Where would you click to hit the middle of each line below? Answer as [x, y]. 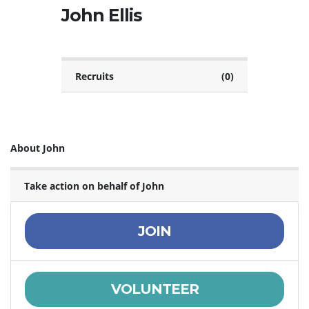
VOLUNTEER [154, 289]
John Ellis [102, 16]
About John [38, 148]
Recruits [94, 77]
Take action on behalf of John [94, 186]
